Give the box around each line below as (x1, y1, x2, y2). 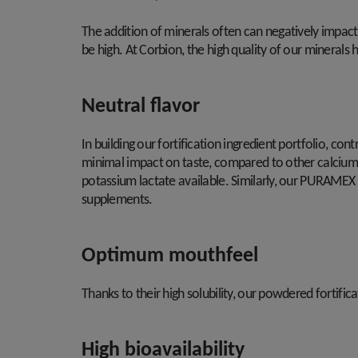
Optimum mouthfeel (82, 245, 258, 267)
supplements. (82, 193, 153, 208)
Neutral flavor (82, 96, 200, 117)
